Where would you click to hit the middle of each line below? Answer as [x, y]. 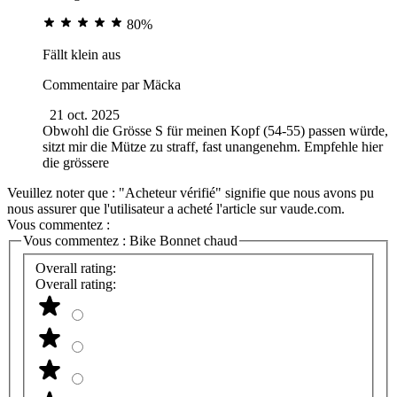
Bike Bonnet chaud [183, 240]
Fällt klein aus [82, 54]
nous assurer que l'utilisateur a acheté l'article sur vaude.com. [176, 208]
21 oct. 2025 [85, 114]
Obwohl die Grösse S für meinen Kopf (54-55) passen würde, [215, 130]
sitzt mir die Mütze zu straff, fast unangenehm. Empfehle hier [213, 146]
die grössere [76, 162]
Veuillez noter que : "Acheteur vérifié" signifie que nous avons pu [191, 192]
